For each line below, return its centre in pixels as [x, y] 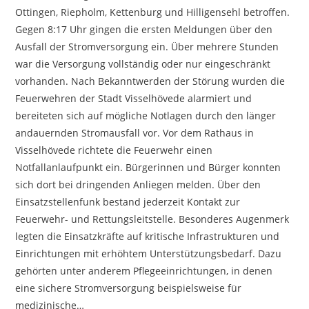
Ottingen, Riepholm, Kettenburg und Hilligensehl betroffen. [153, 12]
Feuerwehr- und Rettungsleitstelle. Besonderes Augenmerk [152, 219]
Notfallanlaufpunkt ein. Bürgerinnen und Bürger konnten [148, 167]
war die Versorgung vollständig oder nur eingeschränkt [143, 64]
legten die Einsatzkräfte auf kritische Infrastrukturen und [148, 236]
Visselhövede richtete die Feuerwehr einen [114, 150]
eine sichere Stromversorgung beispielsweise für [129, 288]
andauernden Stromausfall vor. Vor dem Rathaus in [135, 133]
